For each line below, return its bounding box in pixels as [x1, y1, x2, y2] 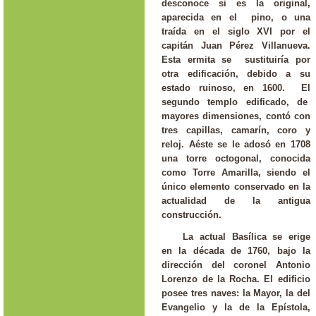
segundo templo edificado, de [162, 97, 310, 108]
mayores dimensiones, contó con [162, 111, 310, 122]
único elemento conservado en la [162, 181, 310, 193]
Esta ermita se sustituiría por [162, 54, 310, 66]
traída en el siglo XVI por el [162, 26, 310, 37]
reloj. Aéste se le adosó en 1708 [162, 139, 310, 150]
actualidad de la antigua [162, 195, 310, 207]
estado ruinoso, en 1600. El [162, 83, 310, 94]
